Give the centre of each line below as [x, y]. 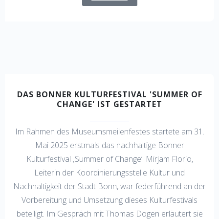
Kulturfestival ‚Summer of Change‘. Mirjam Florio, [109, 159]
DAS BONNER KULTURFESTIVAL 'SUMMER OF [109, 95]
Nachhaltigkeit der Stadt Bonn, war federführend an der [109, 186]
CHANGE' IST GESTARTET [109, 104]
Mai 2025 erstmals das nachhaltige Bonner [109, 145]
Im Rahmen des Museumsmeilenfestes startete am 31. [109, 132]
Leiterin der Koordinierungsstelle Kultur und [109, 173]
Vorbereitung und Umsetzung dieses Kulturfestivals [109, 200]
